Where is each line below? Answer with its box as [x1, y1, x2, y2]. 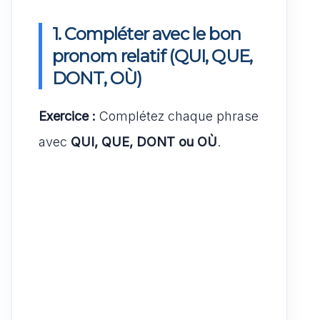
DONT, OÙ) [52, 67, 142, 89]
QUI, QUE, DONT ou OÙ [71, 134, 217, 149]
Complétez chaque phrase [96, 108, 259, 124]
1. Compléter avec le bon [52, 23, 241, 44]
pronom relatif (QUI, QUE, [52, 45, 253, 66]
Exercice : [39, 108, 96, 124]
